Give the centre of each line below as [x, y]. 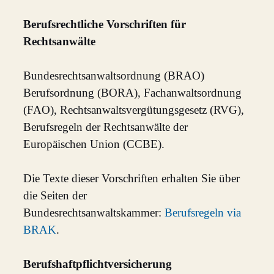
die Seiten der [55, 196]
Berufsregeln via [203, 213]
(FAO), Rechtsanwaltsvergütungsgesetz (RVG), [134, 110]
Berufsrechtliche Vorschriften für [105, 24]
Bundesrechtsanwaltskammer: [94, 213]
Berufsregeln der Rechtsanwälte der [106, 127]
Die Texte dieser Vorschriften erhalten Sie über [132, 179]
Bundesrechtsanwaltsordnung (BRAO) [114, 76]
